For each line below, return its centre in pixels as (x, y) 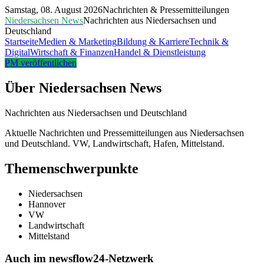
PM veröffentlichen (41, 63)
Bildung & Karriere (153, 42)
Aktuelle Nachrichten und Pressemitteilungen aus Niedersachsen (124, 133)
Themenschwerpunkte (72, 168)
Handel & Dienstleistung (160, 52)
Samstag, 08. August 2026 (54, 10)
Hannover (47, 204)
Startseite (22, 42)
